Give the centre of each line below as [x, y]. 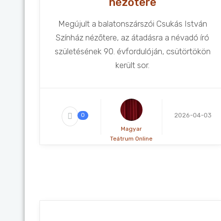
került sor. [133, 65]
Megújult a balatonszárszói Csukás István [132, 24]
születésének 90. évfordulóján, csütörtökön [132, 51]
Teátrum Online [131, 139]
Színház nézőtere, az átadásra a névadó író [133, 37]
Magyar [131, 129]
